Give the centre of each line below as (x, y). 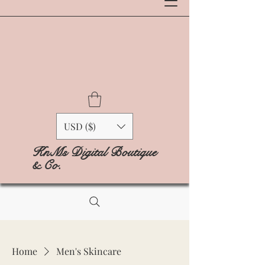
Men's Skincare (89, 251)
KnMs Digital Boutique (94, 152)
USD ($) (80, 127)
